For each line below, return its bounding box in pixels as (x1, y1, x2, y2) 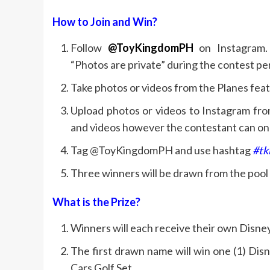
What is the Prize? (52, 195, 140, 209)
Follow (71, 41, 108, 54)
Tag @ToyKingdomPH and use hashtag (71, 143, 253, 157)
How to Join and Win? (52, 15, 157, 28)
